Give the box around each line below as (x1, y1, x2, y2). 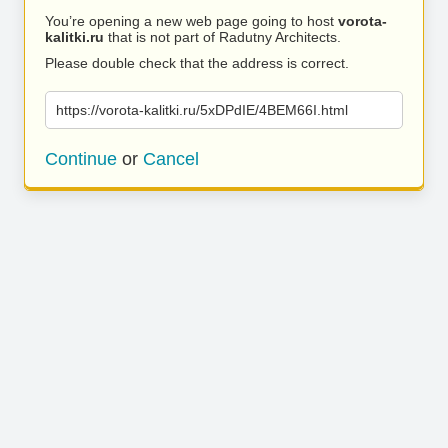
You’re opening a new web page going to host (45, 13, 338, 29)
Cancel (143, 149, 199, 169)
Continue (45, 149, 117, 169)
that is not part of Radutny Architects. (104, 29, 341, 45)
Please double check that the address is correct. (45, 55, 349, 71)
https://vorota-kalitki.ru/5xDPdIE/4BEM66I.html (56, 102, 348, 118)
